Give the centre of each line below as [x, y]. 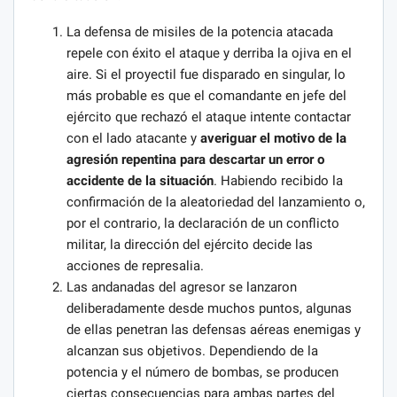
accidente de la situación [140, 180]
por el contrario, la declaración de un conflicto [203, 223]
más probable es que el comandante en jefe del [206, 95]
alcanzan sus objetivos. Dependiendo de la [192, 350]
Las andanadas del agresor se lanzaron [182, 287]
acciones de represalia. [135, 265]
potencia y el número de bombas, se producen [202, 372]
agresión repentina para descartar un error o [195, 159]
